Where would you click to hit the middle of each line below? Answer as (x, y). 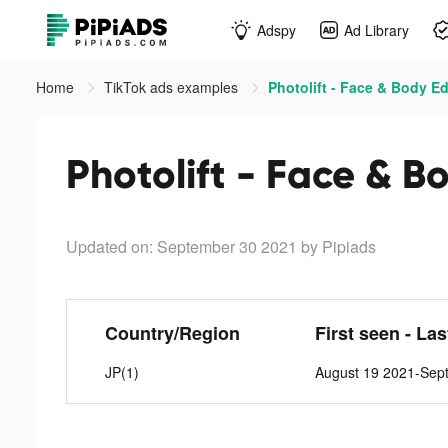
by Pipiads (338, 246)
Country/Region (172, 333)
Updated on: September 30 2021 (181, 246)
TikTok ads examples (173, 87)
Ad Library (376, 29)
